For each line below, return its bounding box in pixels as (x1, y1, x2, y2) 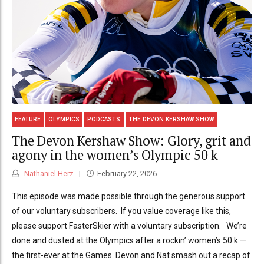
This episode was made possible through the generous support (12, 192, 245, 202)
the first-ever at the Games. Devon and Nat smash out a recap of (12, 250, 250, 260)
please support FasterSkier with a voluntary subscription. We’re (12, 221, 247, 231)
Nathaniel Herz (22, 169, 74, 179)
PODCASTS (87, 116, 121, 123)
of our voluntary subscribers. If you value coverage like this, (12, 206, 231, 216)
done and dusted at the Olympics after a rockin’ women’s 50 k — (12, 236, 246, 246)
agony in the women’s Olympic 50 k (12, 146, 218, 163)
